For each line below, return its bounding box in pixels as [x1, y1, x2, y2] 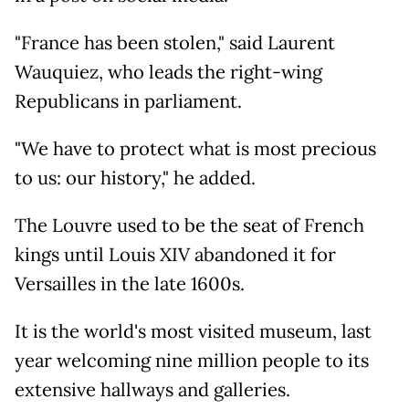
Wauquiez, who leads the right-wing [15, 59, 322, 84]
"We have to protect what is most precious [15, 136, 376, 161]
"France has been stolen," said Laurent [15, 30, 335, 55]
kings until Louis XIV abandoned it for [15, 242, 336, 267]
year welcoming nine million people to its [15, 348, 369, 372]
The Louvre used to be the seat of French [15, 213, 364, 237]
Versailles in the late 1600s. [15, 271, 245, 296]
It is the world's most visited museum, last [15, 319, 372, 343]
